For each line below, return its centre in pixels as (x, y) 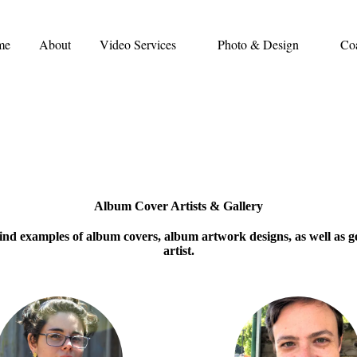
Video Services (138, 44)
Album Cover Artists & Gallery (178, 206)
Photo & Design (258, 44)
